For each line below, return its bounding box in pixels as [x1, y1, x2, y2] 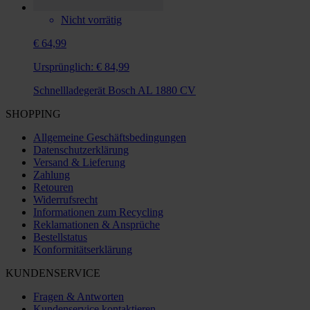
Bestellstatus [33, 230, 87, 243]
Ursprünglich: [33, 60, 93, 73]
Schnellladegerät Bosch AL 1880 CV [33, 84, 196, 96]
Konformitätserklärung [33, 243, 132, 255]
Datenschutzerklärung [33, 143, 129, 156]
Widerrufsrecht [33, 193, 98, 206]
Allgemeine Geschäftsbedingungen [33, 131, 186, 143]
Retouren [33, 181, 73, 193]
